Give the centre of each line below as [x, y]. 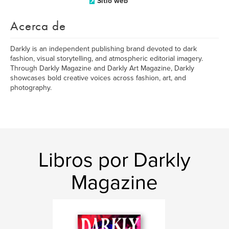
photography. [31, 88]
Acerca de [38, 26]
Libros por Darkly [114, 160]
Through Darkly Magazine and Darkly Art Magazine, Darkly [102, 68]
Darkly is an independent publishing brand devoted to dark [104, 49]
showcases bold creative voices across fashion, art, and [98, 78]
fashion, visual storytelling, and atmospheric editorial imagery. [107, 59]
